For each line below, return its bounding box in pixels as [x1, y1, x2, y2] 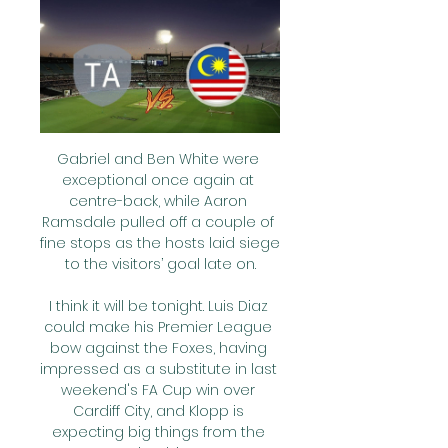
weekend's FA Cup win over [61, 380, 255, 400]
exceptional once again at [62, 170, 254, 190]
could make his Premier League [44, 317, 272, 337]
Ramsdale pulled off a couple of [42, 212, 274, 232]
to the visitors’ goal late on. [64, 254, 256, 274]
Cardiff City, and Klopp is [72, 401, 244, 421]
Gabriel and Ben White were [57, 149, 259, 169]
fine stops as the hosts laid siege [40, 233, 280, 253]
